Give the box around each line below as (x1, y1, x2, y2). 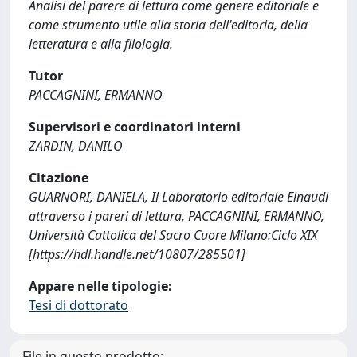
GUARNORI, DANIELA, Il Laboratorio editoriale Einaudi (29, 188, 328, 206)
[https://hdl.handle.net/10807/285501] (29, 245, 245, 263)
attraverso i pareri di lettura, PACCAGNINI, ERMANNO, (29, 207, 324, 225)
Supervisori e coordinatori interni (29, 118, 241, 135)
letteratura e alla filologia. (29, 35, 173, 53)
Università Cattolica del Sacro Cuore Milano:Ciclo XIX (29, 226, 317, 244)
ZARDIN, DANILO (29, 137, 123, 155)
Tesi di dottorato (29, 296, 128, 314)
